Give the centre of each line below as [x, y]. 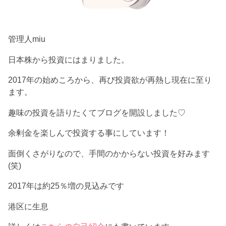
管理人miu [27, 39]
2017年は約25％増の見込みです [66, 186]
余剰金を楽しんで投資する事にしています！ [89, 133]
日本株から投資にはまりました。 [69, 59]
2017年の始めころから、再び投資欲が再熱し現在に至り [110, 80]
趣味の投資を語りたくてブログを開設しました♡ [97, 112]
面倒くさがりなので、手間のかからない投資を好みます [109, 153]
